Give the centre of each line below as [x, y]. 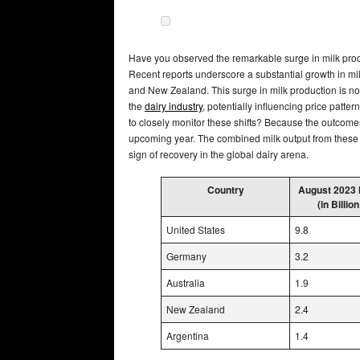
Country [225, 189]
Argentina [188, 335]
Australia [186, 282]
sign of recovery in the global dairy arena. [219, 153]
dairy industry [174, 105]
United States [196, 229]
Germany [186, 256]
